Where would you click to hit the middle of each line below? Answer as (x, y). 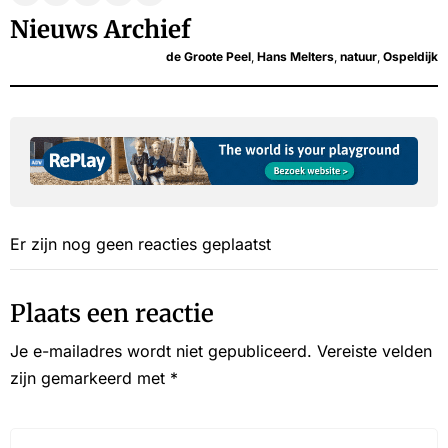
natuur (358, 57)
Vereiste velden (374, 351)
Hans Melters (295, 57)
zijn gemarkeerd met (90, 378)
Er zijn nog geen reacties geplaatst (140, 244)
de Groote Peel (208, 57)
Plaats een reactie (112, 314)
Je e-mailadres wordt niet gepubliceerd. (161, 351)
